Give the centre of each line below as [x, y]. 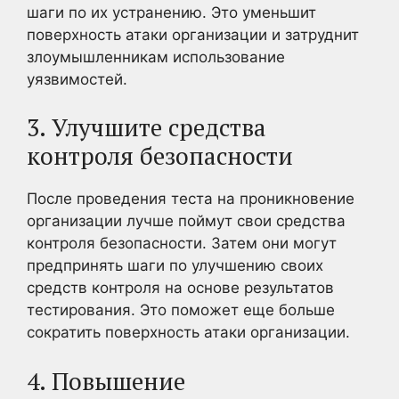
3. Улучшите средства [147, 127]
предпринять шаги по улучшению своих [175, 265]
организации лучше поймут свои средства [186, 221]
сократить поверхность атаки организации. [188, 332]
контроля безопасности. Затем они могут [182, 243]
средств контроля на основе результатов [180, 288]
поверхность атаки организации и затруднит [193, 34]
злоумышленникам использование [156, 57]
